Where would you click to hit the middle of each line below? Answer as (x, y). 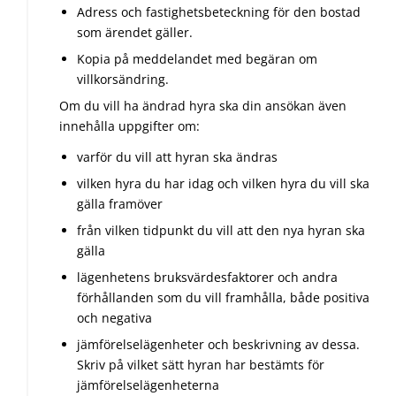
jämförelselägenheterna (148, 385)
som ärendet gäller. (135, 32)
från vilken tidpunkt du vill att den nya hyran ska (221, 230)
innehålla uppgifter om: (129, 126)
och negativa (114, 317)
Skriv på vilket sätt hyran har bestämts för (201, 364)
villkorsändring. (123, 79)
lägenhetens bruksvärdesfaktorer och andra (207, 277)
